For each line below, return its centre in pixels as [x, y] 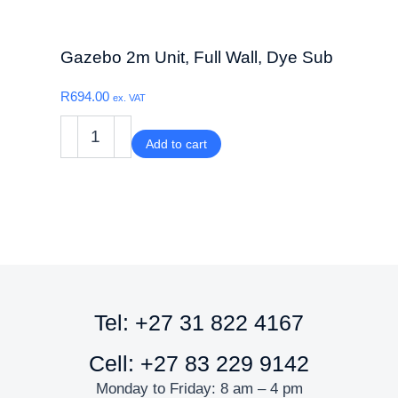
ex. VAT [129, 98]
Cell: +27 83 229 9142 [199, 363]
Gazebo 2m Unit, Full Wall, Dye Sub [196, 57]
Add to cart [176, 144]
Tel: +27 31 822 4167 [199, 322]
